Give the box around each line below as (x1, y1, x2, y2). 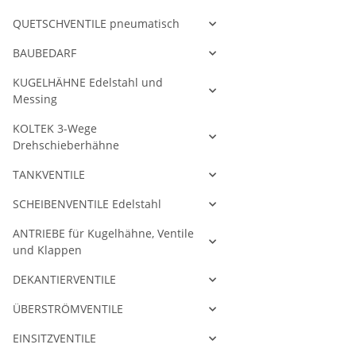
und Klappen (13, 242, 82, 258)
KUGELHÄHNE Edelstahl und (13, 75, 163, 91)
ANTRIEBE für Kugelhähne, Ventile (13, 226, 194, 242)
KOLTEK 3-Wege (13, 121, 97, 137)
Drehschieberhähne (13, 137, 119, 153)
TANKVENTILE (13, 167, 85, 183)
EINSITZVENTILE (13, 331, 96, 346)
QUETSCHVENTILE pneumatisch (13, 16, 180, 32)
